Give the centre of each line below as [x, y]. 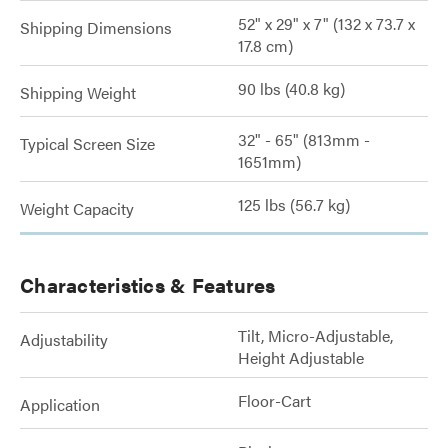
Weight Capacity [77, 208]
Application [60, 404]
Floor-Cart [274, 400]
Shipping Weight [78, 92]
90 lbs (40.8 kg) [291, 88]
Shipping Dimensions [96, 27]
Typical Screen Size [87, 143]
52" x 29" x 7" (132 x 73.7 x [326, 23]
